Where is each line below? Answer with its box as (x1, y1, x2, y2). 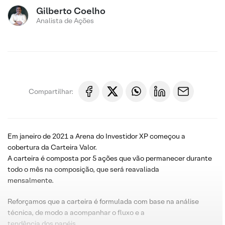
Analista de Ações (36, 16, 94, 25)
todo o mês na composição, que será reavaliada (8, 165, 159, 174)
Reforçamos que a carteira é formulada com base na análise (8, 197, 199, 206)
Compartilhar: (29, 86, 73, 96)
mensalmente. (8, 176, 54, 185)
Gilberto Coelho (36, 5, 105, 17)
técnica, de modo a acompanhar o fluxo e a (8, 208, 145, 217)
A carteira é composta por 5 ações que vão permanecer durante (8, 154, 212, 163)
